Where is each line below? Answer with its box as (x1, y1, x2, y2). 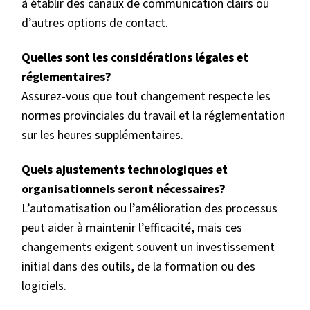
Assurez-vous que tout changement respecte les (21, 88, 271, 106)
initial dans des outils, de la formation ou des (21, 258, 255, 276)
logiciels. (21, 277, 66, 295)
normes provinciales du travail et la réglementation (21, 107, 285, 125)
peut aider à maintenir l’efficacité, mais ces (21, 219, 242, 237)
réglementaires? (21, 69, 111, 86)
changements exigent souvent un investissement (21, 239, 275, 257)
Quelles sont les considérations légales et (21, 49, 248, 67)
